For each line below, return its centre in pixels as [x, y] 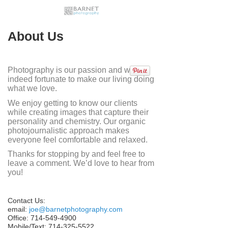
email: [18, 209]
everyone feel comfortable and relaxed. [78, 139]
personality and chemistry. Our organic [77, 121]
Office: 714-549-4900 [42, 218]
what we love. [32, 89]
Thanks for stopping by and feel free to [76, 154]
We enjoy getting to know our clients [73, 103]
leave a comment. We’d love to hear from [81, 163]
